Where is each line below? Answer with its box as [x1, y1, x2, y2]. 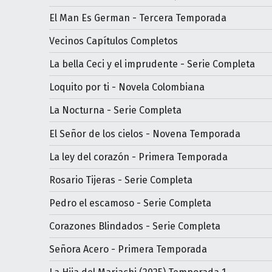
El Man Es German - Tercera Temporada [49, 12, 226, 24]
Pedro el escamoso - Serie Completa [49, 197, 211, 209]
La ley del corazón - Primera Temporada [49, 151, 228, 163]
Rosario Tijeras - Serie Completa [49, 174, 192, 186]
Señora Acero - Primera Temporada [49, 243, 207, 256]
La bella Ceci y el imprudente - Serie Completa [49, 58, 255, 70]
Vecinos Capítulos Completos [49, 35, 178, 47]
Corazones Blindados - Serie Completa [49, 220, 220, 233]
